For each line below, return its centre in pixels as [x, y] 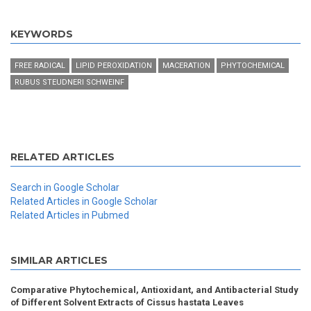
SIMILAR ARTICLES [59, 261]
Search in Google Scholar [65, 188]
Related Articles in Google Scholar [84, 202]
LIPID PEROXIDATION [114, 66]
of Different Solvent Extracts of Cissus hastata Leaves [127, 303]
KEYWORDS [42, 34]
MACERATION [186, 66]
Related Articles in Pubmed [70, 216]
